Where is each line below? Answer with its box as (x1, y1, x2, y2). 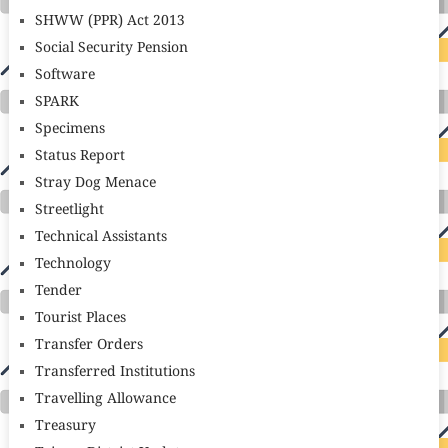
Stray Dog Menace (34, 175, 156, 192)
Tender (34, 283, 82, 300)
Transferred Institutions (34, 364, 195, 381)
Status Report (34, 148, 125, 165)
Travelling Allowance (34, 391, 176, 408)
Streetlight (34, 202, 104, 219)
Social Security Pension (34, 40, 188, 57)
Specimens (34, 121, 105, 138)
